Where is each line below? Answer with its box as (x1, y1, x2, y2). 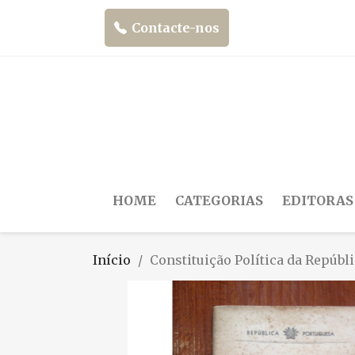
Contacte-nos (132, 20, 219, 36)
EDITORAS (282, 192, 353, 208)
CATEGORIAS (175, 192, 263, 208)
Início (93, 251, 131, 268)
